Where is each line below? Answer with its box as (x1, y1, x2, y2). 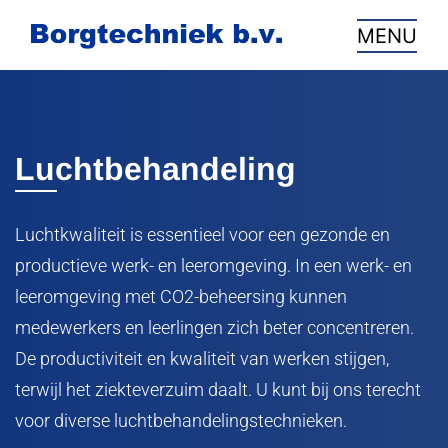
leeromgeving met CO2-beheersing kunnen (15, 286, 347, 307)
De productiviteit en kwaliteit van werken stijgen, (15, 348, 389, 369)
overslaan (7, 3, 84, 24)
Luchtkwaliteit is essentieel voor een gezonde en (15, 224, 390, 245)
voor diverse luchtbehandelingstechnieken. (15, 410, 347, 431)
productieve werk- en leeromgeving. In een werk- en (15, 255, 412, 276)
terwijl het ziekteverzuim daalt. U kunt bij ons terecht (15, 379, 421, 400)
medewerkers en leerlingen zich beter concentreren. (15, 317, 414, 338)
